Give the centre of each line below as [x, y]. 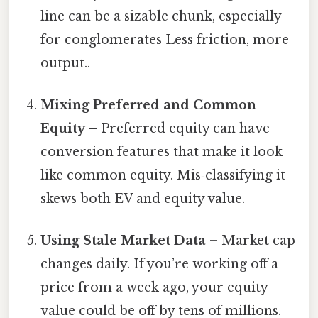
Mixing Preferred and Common [149, 105]
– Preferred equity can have [178, 128]
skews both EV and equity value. [143, 199]
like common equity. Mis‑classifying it [163, 175]
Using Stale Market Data [124, 241]
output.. [66, 63]
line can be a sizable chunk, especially [161, 16]
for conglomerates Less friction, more [165, 39]
